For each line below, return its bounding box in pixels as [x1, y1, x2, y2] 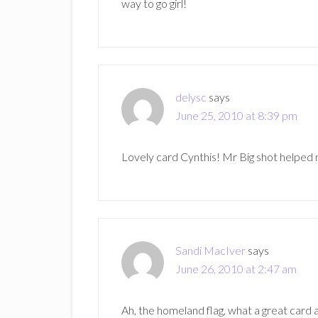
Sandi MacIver [175, 243, 246, 257]
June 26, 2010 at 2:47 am [175, 262, 297, 275]
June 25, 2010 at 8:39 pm [175, 109, 297, 122]
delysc [175, 90, 207, 104]
